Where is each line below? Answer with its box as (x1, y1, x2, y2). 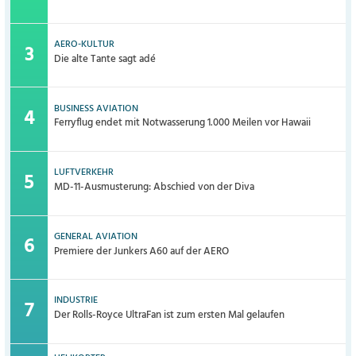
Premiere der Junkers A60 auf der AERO (54, 242, 230, 260)
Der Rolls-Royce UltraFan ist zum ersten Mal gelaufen (54, 307, 285, 324)
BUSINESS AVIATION (54, 100, 139, 117)
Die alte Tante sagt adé (54, 50, 157, 68)
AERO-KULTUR (54, 37, 115, 53)
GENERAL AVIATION (54, 228, 138, 245)
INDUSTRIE (54, 292, 99, 309)
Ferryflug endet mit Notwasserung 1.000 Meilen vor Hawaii (54, 114, 311, 132)
